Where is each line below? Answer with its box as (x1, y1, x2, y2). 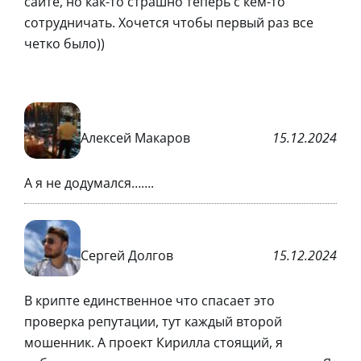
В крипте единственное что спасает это (24, 292, 275, 310)
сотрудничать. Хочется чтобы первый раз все (24, 14, 313, 32)
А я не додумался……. (24, 174, 154, 193)
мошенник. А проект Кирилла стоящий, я (24, 334, 283, 352)
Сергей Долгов (81, 246, 173, 264)
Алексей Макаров (81, 128, 190, 147)
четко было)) (24, 35, 105, 53)
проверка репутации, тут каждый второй (24, 313, 282, 331)
